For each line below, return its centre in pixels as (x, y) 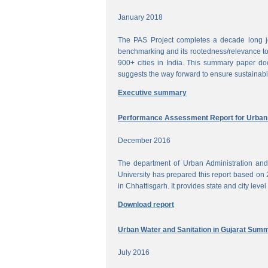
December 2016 (144, 140)
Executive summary (152, 92)
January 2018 (140, 17)
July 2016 (134, 252)
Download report (146, 204)
